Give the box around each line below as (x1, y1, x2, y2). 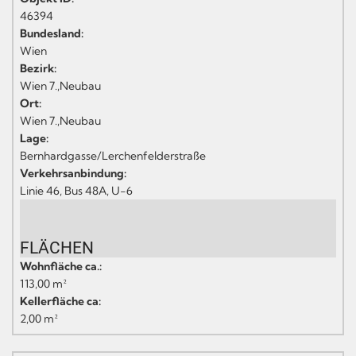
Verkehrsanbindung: (20, 165, 126, 180)
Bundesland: (20, 25, 83, 41)
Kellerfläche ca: (20, 293, 101, 308)
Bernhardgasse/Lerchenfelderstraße (20, 148, 206, 163)
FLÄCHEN (20, 238, 94, 257)
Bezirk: (20, 60, 56, 75)
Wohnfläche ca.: (20, 258, 102, 273)
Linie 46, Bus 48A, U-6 (20, 183, 133, 198)
